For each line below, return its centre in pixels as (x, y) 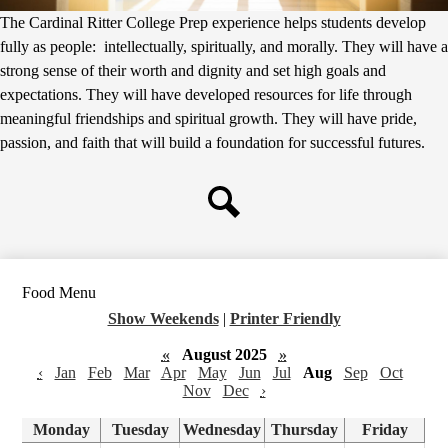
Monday (61, 430)
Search (222, 232)
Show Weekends (163, 319)
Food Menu (59, 293)
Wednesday (222, 430)
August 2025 (224, 355)
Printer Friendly (285, 319)
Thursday (305, 430)
